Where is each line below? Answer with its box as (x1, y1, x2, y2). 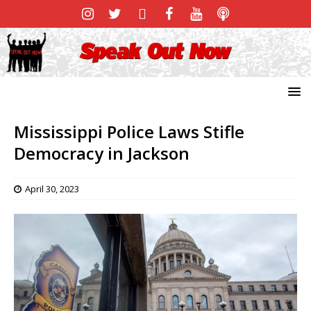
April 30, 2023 (25, 182, 79, 195)
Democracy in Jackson (14, 141, 190, 165)
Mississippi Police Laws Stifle (14, 119, 244, 143)
